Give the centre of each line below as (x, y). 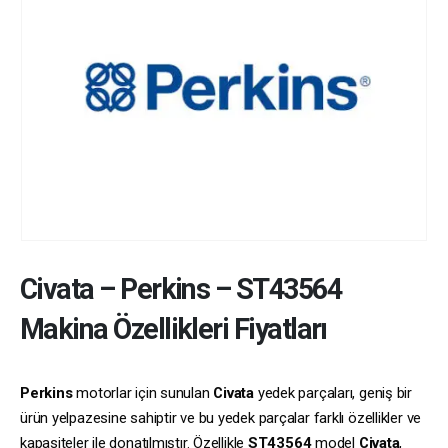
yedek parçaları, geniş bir (333, 392)
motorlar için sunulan (143, 392)
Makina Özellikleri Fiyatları (173, 328)
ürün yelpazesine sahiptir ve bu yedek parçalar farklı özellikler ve (221, 417)
